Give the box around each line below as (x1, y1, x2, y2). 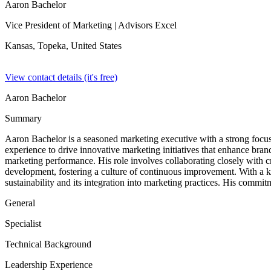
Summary (5, 113, 42, 123)
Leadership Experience (5, 260, 93, 270)
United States (71, 41, 122, 51)
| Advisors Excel (112, 20, 177, 30)
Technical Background (5, 239, 91, 249)
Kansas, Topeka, (5, 41, 71, 51)
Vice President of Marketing (5, 20, 112, 30)
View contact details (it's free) (5, 72, 117, 82)
